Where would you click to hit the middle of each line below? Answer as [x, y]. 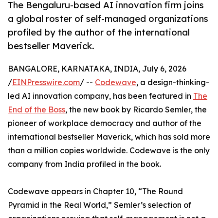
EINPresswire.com [46, 82]
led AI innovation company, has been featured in [100, 96]
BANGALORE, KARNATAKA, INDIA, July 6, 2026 [97, 69]
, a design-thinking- [173, 82]
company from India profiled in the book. [84, 164]
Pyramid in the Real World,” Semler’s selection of [100, 205]
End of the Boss [36, 110]
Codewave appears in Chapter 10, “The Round [95, 191]
